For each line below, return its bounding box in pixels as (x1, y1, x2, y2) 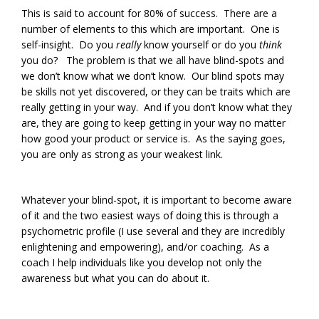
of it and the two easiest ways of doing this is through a (21, 209, 278, 223)
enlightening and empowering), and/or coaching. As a (21, 240, 269, 254)
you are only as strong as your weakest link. (21, 147, 223, 162)
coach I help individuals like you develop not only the (21, 256, 262, 270)
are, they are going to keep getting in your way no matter (21, 116, 286, 130)
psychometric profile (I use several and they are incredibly (21, 224, 285, 239)
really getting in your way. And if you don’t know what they (21, 100, 292, 115)
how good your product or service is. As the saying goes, (21, 132, 286, 146)
